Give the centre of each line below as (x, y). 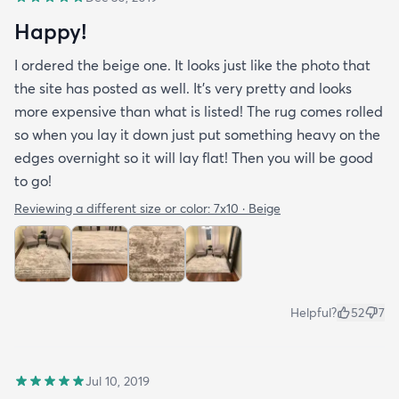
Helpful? (313, 313)
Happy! (50, 32)
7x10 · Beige (247, 209)
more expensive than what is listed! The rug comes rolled (199, 112)
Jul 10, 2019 (118, 382)
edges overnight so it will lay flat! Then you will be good (194, 158)
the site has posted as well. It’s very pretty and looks (183, 89)
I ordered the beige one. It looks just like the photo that (192, 65)
